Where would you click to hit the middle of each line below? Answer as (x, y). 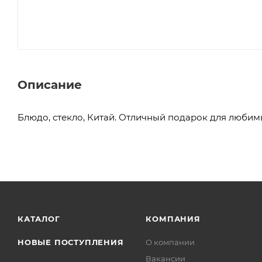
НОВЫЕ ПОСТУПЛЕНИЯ (71, 242)
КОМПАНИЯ (173, 219)
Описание (50, 85)
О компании (170, 242)
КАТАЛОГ (39, 219)
